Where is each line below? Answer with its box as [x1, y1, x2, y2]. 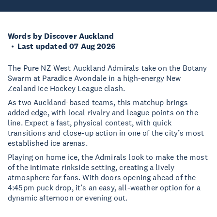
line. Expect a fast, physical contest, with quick [8, 118, 171, 127]
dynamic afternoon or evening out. [8, 193, 128, 202]
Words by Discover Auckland [8, 31, 114, 41]
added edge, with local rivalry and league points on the [8, 108, 198, 117]
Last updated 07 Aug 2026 [17, 41, 115, 51]
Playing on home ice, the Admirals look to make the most [8, 152, 208, 162]
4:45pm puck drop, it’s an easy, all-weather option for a [8, 183, 201, 192]
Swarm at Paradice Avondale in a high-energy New [8, 73, 181, 83]
